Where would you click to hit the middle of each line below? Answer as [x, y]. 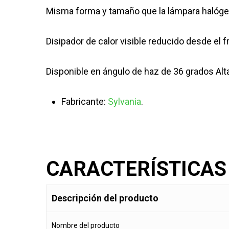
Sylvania [124, 102]
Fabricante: [85, 102]
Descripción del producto [105, 198]
